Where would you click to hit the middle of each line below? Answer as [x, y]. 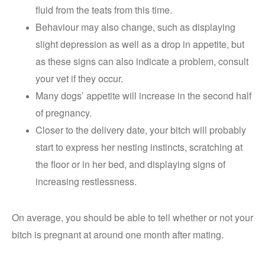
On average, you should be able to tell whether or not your [132, 217]
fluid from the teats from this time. [104, 10]
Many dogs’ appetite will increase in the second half [143, 96]
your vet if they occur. [79, 78]
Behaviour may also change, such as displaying [135, 27]
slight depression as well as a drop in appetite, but [140, 44]
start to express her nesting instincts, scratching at [139, 147]
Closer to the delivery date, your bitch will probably [141, 130]
